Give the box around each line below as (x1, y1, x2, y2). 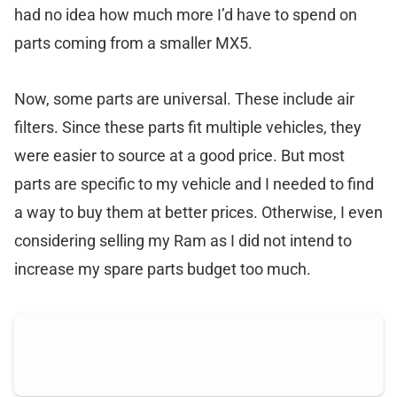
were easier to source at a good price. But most (14, 146, 345, 165)
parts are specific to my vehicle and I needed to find (14, 175, 374, 193)
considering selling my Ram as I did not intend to (14, 231, 352, 250)
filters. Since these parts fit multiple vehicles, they (14, 118, 362, 136)
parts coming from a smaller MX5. (14, 34, 253, 52)
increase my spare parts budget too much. (14, 260, 311, 278)
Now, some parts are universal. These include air (14, 90, 354, 108)
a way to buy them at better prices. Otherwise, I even (14, 203, 383, 222)
